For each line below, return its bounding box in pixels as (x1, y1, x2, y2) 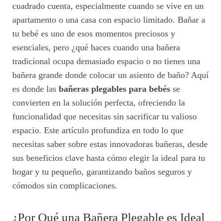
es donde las (12, 84, 59, 94)
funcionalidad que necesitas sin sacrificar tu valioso (12, 111, 197, 122)
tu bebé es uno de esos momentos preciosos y (12, 29, 175, 39)
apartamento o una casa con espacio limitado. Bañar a (12, 15, 205, 25)
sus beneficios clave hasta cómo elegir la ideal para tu (12, 153, 205, 163)
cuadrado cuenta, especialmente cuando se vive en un (12, 1, 204, 11)
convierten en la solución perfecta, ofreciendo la (12, 98, 185, 108)
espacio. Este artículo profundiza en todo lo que (12, 125, 184, 136)
